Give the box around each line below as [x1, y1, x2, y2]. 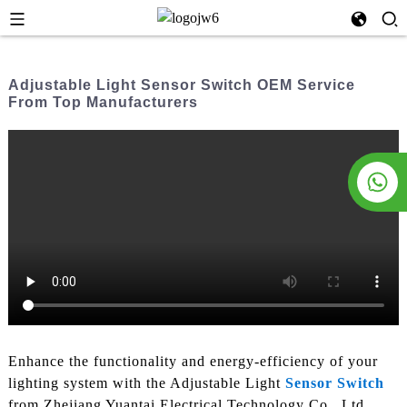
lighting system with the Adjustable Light [7, 375, 285, 392]
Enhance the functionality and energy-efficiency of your [7, 353, 378, 370]
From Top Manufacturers [7, 94, 198, 110]
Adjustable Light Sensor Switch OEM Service [7, 77, 355, 93]
